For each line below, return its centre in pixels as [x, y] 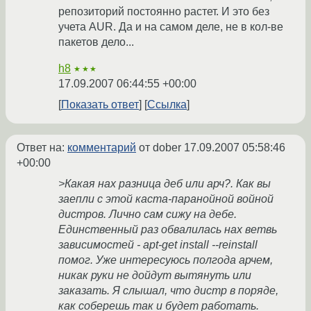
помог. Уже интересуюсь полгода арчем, [166, 260]
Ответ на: [42, 148]
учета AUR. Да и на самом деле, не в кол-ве [171, 27]
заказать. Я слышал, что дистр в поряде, [168, 291]
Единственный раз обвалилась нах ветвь [168, 230]
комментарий [102, 148]
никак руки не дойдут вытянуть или [155, 276]
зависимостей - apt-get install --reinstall [158, 245]
